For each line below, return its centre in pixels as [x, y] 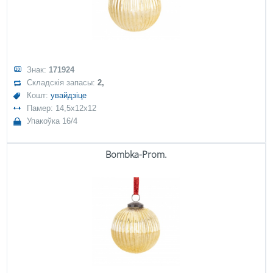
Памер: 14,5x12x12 [62, 108]
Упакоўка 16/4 [52, 121]
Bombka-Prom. [136, 154]
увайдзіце [69, 95]
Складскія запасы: [62, 83]
